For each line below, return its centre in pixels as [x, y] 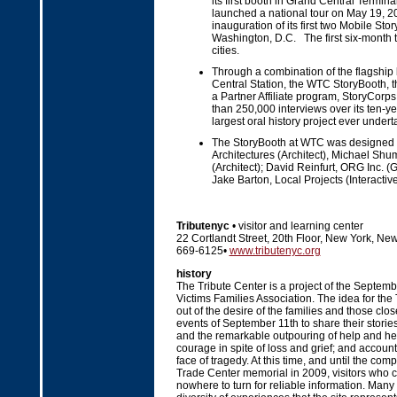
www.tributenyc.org [275, 251]
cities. [225, 51]
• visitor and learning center [296, 226]
